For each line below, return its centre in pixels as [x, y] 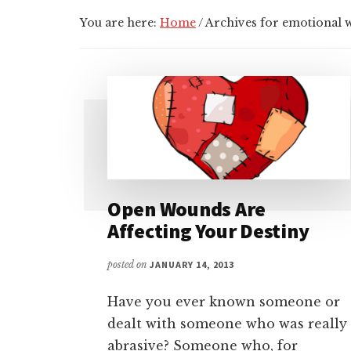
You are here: [120, 23]
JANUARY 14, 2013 [192, 265]
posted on [128, 265]
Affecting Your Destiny [208, 231]
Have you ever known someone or [224, 302]
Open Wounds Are [187, 209]
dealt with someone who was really [227, 324]
